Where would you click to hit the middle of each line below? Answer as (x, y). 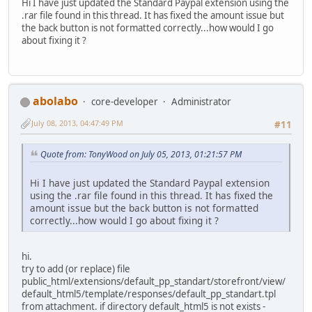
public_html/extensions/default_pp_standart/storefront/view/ (154, 281)
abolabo (55, 101)
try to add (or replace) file (76, 268)
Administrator (201, 102)
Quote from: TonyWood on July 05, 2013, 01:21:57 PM (141, 154)
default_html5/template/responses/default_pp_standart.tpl (149, 294)
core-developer (125, 102)
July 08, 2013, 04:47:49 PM (77, 123)
